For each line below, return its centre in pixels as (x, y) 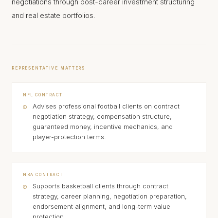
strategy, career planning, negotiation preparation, (110, 196)
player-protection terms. (69, 137)
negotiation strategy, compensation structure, (102, 116)
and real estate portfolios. (53, 15)
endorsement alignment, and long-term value (101, 206)
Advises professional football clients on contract (106, 106)
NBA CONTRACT (43, 175)
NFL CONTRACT (43, 95)
